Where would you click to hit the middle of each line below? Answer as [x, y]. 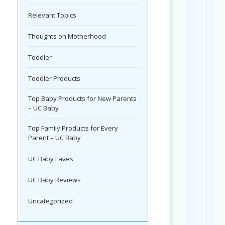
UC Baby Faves [51, 159]
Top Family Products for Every [73, 128]
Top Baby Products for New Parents [82, 99]
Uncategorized [50, 201]
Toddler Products [54, 79]
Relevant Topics [52, 15]
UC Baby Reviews [54, 180]
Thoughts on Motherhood [67, 36]
